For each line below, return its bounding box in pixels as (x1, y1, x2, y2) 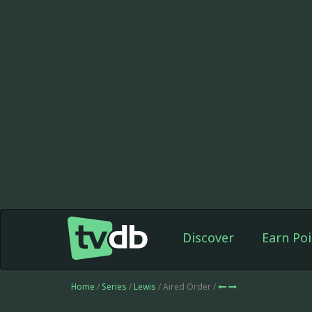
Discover (182, 229, 234, 246)
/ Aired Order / (158, 281, 218, 292)
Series (102, 281, 127, 292)
